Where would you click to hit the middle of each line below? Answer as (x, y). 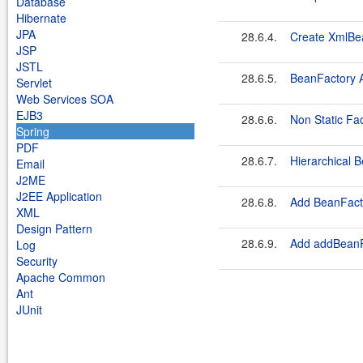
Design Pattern (54, 228)
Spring (33, 131)
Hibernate (41, 18)
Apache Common (61, 277)
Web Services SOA (65, 99)
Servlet (34, 83)
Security (37, 261)
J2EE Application (59, 196)
